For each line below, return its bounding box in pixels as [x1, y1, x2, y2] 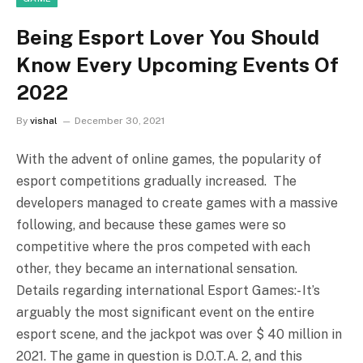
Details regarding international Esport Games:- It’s [16, 282, 320, 298]
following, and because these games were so [16, 216, 286, 233]
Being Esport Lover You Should [16, 24, 319, 49]
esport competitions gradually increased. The [16, 173, 297, 189]
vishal [30, 114, 58, 126]
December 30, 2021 [75, 114, 164, 126]
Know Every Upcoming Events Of [16, 52, 339, 77]
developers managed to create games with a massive [16, 194, 338, 211]
